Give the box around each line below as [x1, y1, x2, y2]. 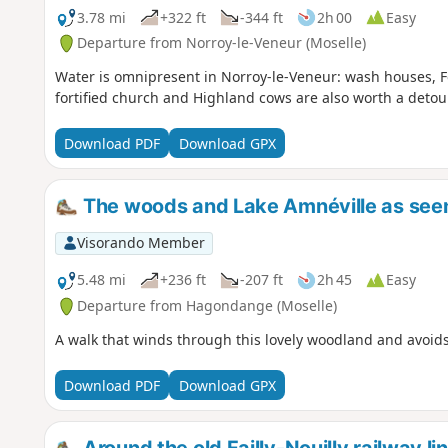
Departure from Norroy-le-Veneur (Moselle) [76, 33, 366, 53]
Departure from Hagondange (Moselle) [76, 296, 337, 316]
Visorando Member [76, 233, 205, 253]
